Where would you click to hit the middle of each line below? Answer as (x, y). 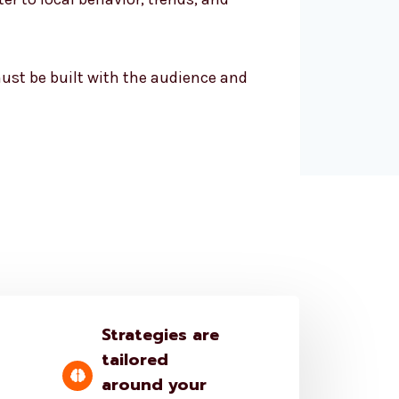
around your (155, 384)
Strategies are (161, 334)
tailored (135, 359)
